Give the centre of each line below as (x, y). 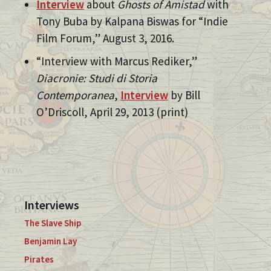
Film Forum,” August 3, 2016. (105, 38)
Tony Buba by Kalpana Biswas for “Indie (132, 21)
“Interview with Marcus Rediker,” (117, 61)
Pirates (39, 259)
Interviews (52, 205)
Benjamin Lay (51, 241)
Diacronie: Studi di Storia (97, 78)
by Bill (184, 95)
